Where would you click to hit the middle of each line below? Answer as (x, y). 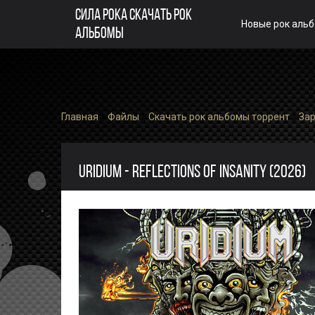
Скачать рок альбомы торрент (219, 117)
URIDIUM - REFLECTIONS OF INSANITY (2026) (192, 173)
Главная (80, 117)
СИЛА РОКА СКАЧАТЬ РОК (134, 15)
